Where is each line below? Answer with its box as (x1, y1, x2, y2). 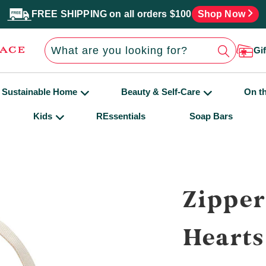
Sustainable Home (2, 87, 77, 97)
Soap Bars (189, 111, 233, 121)
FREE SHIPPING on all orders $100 (31, 9, 192, 19)
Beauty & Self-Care (121, 87, 200, 97)
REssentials (96, 111, 145, 121)
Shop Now (197, 9, 248, 19)
